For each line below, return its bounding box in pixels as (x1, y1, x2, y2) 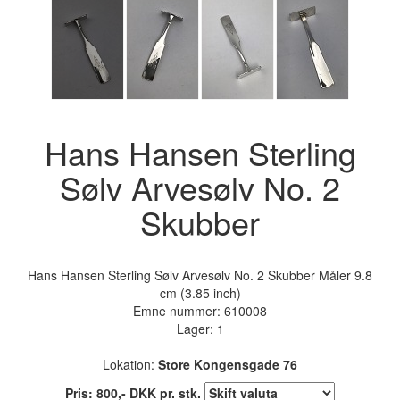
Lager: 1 (176, 319, 224, 337)
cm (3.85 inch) (159, 283, 241, 302)
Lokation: (103, 354, 158, 373)
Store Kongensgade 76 (158, 354, 297, 373)
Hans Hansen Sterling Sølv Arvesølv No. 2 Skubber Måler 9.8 (28, 265, 372, 284)
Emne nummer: (133, 301, 224, 320)
